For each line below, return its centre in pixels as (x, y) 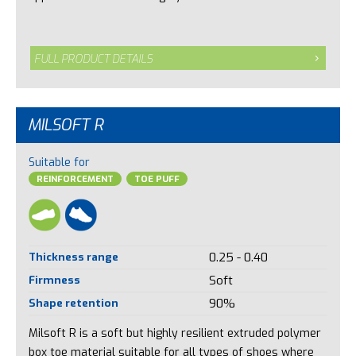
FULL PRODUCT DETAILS (94, 59)
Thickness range (73, 257)
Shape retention (73, 303)
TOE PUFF (157, 180)
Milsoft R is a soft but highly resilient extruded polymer (174, 333)
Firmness (54, 280)
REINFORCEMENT (75, 180)
